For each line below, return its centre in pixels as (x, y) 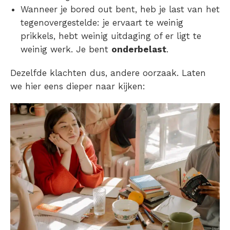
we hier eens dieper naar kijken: (78, 86)
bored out (91, 9)
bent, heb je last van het (166, 9)
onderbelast (139, 49)
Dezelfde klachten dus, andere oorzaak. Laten (108, 73)
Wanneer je (45, 9)
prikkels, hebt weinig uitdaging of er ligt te (111, 36)
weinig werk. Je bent (66, 49)
